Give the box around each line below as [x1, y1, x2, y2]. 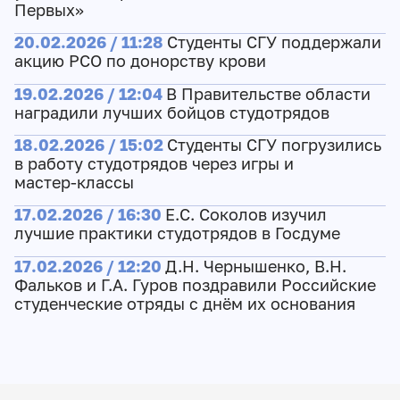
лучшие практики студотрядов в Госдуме [13, 224, 340, 244]
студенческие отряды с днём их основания [13, 294, 355, 313]
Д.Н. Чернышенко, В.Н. [164, 256, 346, 276]
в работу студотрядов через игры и [13, 154, 294, 173]
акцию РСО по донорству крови [13, 52, 266, 71]
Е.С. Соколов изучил [164, 205, 327, 225]
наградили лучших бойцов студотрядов [13, 103, 329, 122]
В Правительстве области [165, 84, 371, 104]
